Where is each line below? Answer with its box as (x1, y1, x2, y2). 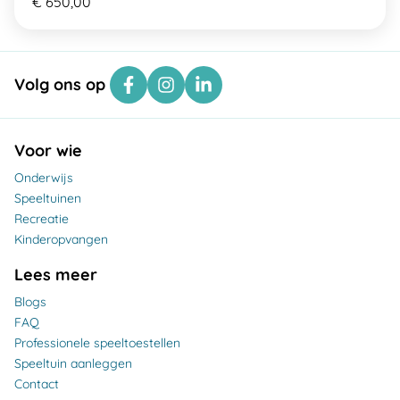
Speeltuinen (14, 189, 81, 206)
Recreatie (14, 210, 69, 227)
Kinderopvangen (14, 230, 108, 247)
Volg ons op (14, 74, 110, 96)
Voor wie (14, 139, 82, 161)
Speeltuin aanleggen (14, 354, 132, 371)
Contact (14, 375, 59, 392)
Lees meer (14, 263, 97, 285)
